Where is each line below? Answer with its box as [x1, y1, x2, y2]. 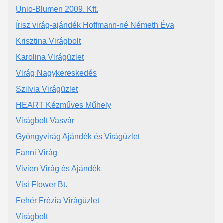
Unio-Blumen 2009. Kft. [16, 4, 98, 13]
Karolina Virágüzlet [16, 52, 84, 61]
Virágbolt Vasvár [16, 116, 74, 125]
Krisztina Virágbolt [16, 36, 81, 45]
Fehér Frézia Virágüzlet [16, 196, 99, 205]
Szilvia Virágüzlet [16, 84, 78, 93]
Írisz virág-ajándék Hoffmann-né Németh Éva [16, 20, 174, 29]
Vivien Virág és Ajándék [16, 164, 101, 173]
